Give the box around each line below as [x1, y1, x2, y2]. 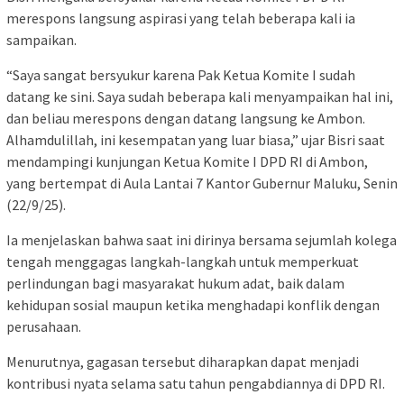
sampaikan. [6, 31, 77, 50]
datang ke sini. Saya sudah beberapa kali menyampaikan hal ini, [6, 87, 393, 106]
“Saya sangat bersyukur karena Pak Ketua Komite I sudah [6, 66, 355, 85]
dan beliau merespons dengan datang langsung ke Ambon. [6, 109, 365, 128]
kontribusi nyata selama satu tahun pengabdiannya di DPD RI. [6, 374, 385, 393]
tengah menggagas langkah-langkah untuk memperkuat [6, 252, 359, 271]
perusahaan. [6, 317, 81, 336]
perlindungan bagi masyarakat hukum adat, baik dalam [6, 274, 344, 293]
